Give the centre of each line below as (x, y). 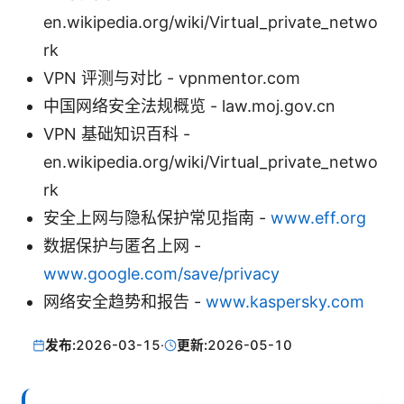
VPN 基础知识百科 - (117, 134)
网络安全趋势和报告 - (124, 302)
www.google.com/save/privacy (161, 274)
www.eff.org (318, 218)
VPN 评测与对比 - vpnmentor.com (172, 78)
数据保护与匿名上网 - (122, 246)
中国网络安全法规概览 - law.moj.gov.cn (189, 106)
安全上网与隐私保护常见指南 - (157, 218)
